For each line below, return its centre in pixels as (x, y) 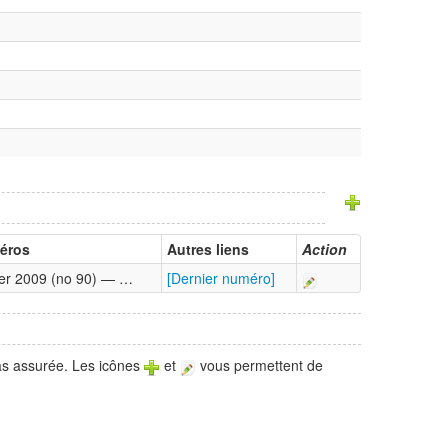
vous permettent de (259, 365)
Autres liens (208, 249)
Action (324, 249)
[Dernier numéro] (221, 278)
